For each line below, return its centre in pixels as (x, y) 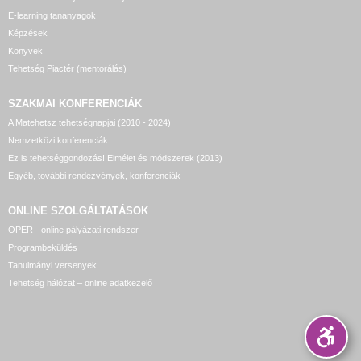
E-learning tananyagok (52, 15)
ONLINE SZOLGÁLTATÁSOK (78, 211)
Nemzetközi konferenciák (58, 140)
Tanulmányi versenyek (52, 265)
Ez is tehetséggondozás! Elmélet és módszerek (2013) (115, 158)
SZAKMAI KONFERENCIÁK (75, 104)
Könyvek (25, 51)
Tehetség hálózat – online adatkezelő (80, 283)
